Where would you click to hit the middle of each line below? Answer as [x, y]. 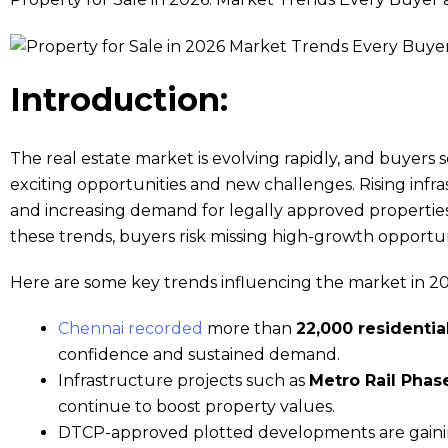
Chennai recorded [130, 328]
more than [249, 328]
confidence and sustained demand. [199, 354]
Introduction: [119, 99]
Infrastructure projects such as [183, 380]
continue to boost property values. [196, 406]
